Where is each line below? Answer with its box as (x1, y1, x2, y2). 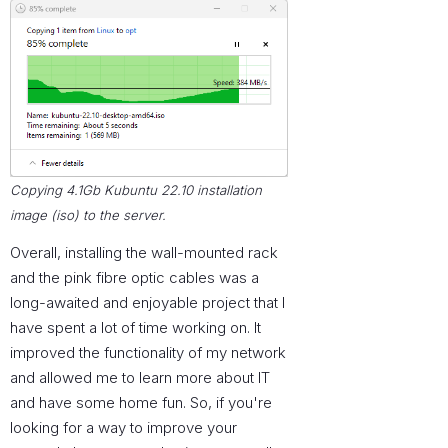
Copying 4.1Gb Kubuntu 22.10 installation (10, 181, 263, 198)
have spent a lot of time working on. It (10, 318, 262, 338)
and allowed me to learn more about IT (10, 368, 271, 388)
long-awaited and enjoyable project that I (10, 293, 286, 313)
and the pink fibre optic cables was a (10, 268, 260, 288)
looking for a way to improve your (10, 418, 238, 438)
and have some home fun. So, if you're (10, 393, 273, 413)
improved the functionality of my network (10, 343, 287, 363)
